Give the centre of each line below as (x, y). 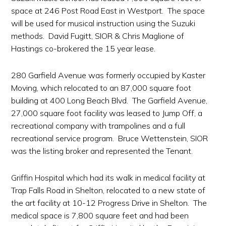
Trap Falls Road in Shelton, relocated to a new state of (108, 190)
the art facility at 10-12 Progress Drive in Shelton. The (109, 203)
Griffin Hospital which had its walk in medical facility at (108, 178)
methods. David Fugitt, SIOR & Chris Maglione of (98, 36)
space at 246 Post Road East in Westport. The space (108, 11)
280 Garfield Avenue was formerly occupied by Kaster (108, 75)
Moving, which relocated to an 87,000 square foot (101, 88)
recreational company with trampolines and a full (98, 126)
